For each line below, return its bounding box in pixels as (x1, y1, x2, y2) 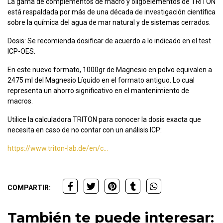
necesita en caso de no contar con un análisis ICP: (7, 126, 162, 134)
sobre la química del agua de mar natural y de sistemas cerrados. (7, 18, 211, 27)
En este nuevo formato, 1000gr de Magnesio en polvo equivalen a (7, 66, 212, 74)
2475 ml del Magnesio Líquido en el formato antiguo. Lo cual (7, 76, 195, 85)
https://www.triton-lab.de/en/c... (7, 144, 108, 153)
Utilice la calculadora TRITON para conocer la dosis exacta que (7, 115, 201, 124)
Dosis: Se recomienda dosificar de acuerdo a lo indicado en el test (7, 37, 211, 45)
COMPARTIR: (7, 184, 51, 192)
